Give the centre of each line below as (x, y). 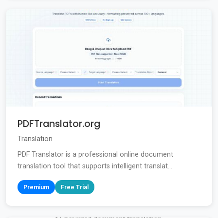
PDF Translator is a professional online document (95, 155)
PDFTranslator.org (59, 124)
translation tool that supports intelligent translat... (95, 166)
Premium (36, 187)
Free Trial (75, 187)
